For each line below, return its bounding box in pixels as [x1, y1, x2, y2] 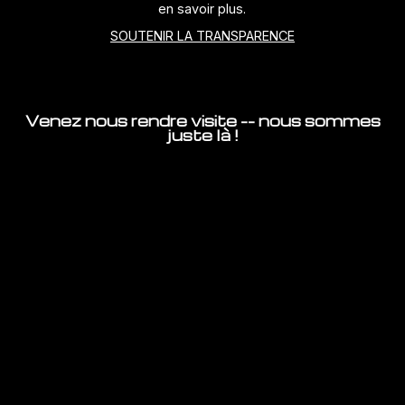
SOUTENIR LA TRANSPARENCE [109, 28, 295, 44]
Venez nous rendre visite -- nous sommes [24, 110, 381, 131]
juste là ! [166, 125, 239, 146]
